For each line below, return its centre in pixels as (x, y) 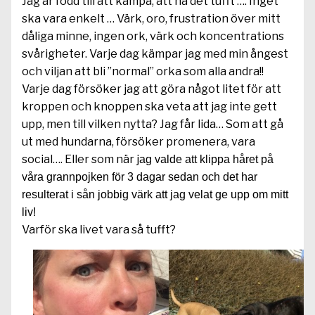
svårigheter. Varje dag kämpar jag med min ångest (155, 54)
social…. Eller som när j (81, 159)
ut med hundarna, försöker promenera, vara (139, 142)
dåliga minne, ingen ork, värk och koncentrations (153, 36)
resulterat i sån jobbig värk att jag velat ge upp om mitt (155, 194)
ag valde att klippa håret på (206, 159)
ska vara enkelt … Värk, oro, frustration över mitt (151, 19)
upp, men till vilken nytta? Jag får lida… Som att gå (153, 124)
